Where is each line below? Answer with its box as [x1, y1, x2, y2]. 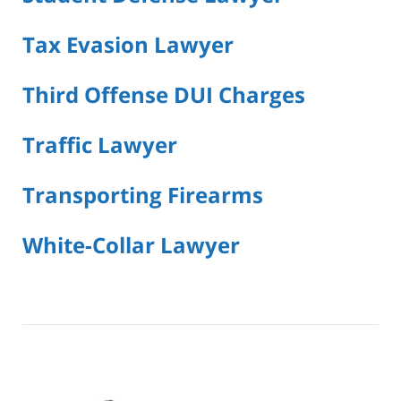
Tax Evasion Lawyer [22, 30, 234, 60]
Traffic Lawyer [22, 130, 177, 160]
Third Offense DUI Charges [22, 80, 305, 110]
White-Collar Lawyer [22, 229, 240, 260]
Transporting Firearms [22, 179, 263, 209]
